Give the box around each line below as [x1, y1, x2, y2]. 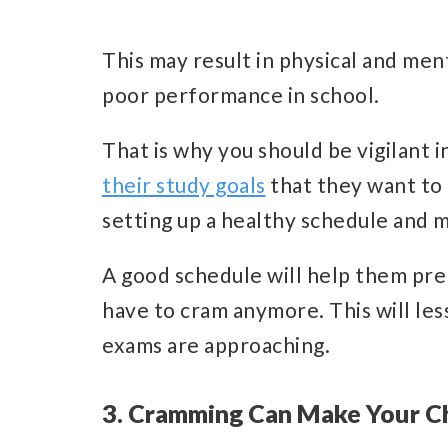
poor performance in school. [102, 81, 380, 107]
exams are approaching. [102, 331, 330, 357]
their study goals [102, 171, 266, 197]
